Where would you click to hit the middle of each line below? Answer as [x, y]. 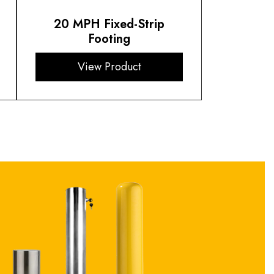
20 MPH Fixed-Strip [109, 24]
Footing [109, 39]
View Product [109, 67]
